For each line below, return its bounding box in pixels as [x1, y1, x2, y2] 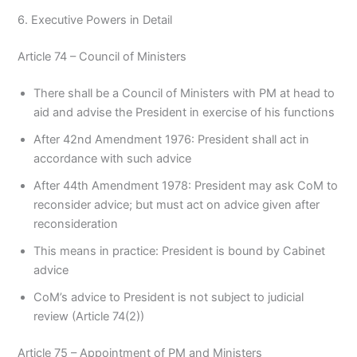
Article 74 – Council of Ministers [18, 49, 187, 65]
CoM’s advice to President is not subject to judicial [33, 290, 304, 305]
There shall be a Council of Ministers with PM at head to [33, 86, 335, 101]
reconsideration [33, 217, 119, 232]
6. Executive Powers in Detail [18, 13, 173, 28]
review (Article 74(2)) [33, 309, 145, 324]
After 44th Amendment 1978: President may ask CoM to [33, 178, 339, 194]
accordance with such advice [33, 151, 192, 167]
